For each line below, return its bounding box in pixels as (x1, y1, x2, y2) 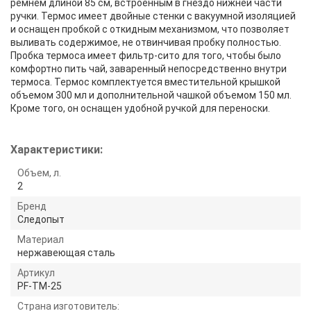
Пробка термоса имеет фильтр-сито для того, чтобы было (10, 49, 281, 61)
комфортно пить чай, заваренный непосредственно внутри (10, 62, 287, 74)
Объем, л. (17, 167, 61, 178)
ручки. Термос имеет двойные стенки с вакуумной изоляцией (10, 10, 296, 22)
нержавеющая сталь (17, 246, 115, 258)
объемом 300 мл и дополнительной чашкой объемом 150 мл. (10, 89, 292, 101)
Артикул (17, 267, 55, 278)
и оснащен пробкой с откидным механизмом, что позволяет (10, 23, 289, 35)
